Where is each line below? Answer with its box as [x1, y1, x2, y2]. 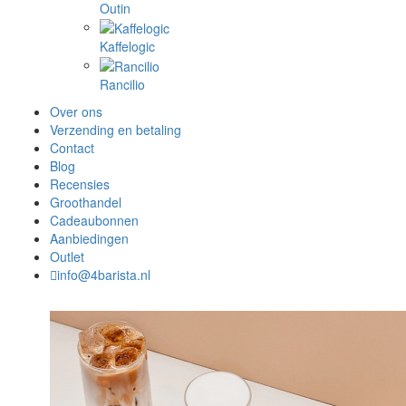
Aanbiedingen [50, 229, 129, 248]
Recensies [50, 175, 110, 194]
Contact [50, 139, 94, 158]
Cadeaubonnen [50, 211, 139, 230]
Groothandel [50, 193, 121, 212]
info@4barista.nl [57, 266, 150, 285]
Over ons [50, 102, 102, 121]
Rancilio [100, 75, 145, 94]
